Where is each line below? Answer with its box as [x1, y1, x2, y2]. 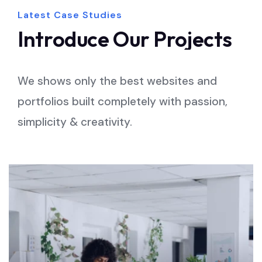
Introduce [18, 26, 109, 53]
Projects [153, 26, 233, 53]
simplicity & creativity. [18, 115, 132, 129]
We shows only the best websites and [18, 74, 217, 88]
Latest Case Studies [18, 9, 122, 21]
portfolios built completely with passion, [18, 94, 227, 109]
